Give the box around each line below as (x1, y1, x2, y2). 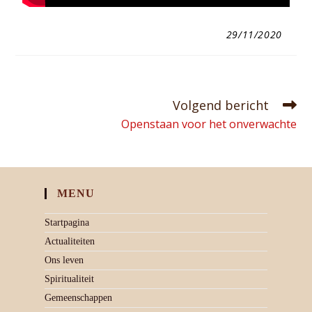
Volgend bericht (172, 97, 269, 114)
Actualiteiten (45, 236, 95, 247)
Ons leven (45, 255, 84, 265)
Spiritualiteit (45, 274, 94, 284)
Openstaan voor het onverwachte (120, 116, 297, 132)
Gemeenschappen (45, 292, 112, 303)
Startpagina (45, 217, 89, 228)
